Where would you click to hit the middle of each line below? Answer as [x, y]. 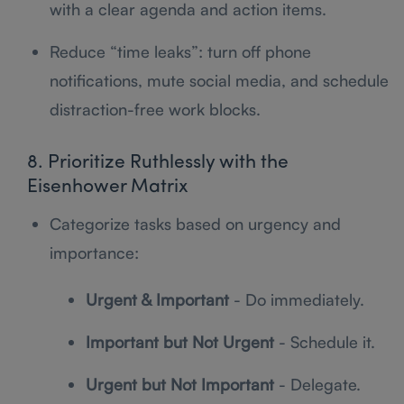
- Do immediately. [297, 299]
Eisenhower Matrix [108, 187]
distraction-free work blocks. [155, 109]
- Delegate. [317, 384]
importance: [94, 252]
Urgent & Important [157, 299]
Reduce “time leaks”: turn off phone [180, 51]
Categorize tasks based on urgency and [195, 223]
